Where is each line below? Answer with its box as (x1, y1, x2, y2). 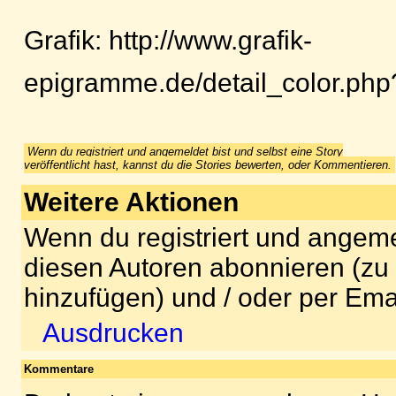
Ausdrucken (42, 318, 184, 347)
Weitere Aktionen (24, 187, 239, 217)
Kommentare (24, 362, 94, 376)
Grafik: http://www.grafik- (24, 25, 312, 55)
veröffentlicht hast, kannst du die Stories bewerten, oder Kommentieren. (24, 158, 392, 171)
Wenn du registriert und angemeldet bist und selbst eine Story (27, 145, 343, 158)
